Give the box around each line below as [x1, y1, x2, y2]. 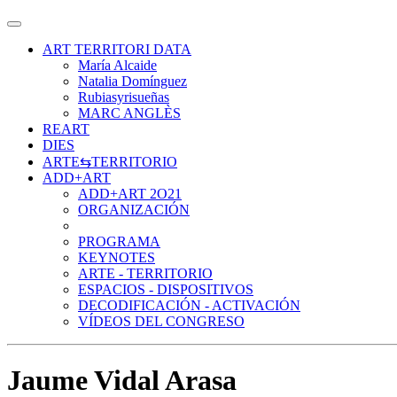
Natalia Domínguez [78, 74, 187, 89]
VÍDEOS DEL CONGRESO [78, 314, 245, 329]
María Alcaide [78, 58, 157, 73]
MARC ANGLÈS [78, 105, 181, 121]
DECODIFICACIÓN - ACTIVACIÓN [78, 298, 300, 313]
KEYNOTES [78, 250, 155, 265]
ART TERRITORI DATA [43, 42, 191, 57]
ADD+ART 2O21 [78, 186, 182, 201]
